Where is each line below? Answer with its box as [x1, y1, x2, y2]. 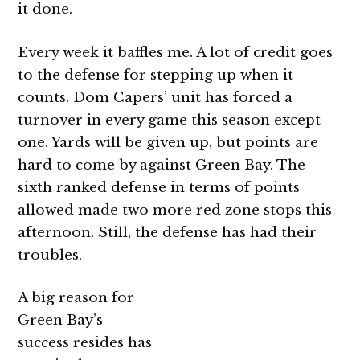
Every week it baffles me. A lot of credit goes [18, 43, 333, 61]
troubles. [18, 246, 83, 264]
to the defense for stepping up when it [18, 66, 294, 84]
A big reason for [18, 289, 135, 306]
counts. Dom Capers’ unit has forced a [18, 88, 293, 106]
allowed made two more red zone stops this [18, 201, 333, 219]
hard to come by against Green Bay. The [18, 156, 306, 174]
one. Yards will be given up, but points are [18, 133, 319, 151]
